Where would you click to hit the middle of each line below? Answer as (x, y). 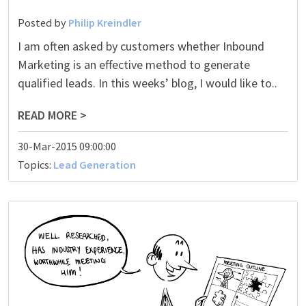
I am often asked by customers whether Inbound (141, 46)
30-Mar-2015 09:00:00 (67, 147)
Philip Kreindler (105, 23)
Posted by (43, 23)
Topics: (35, 165)
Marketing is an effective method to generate (134, 65)
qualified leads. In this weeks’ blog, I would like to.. (147, 83)
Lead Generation (94, 165)
